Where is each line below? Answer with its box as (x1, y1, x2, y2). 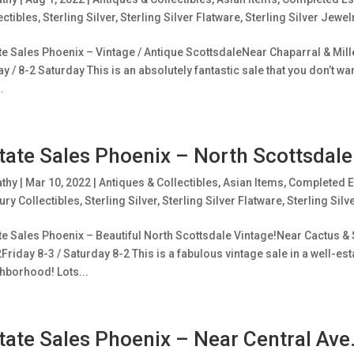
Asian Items (222, 176, 284, 189)
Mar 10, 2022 (24, 176, 91, 189)
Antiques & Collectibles (98, 176, 218, 189)
